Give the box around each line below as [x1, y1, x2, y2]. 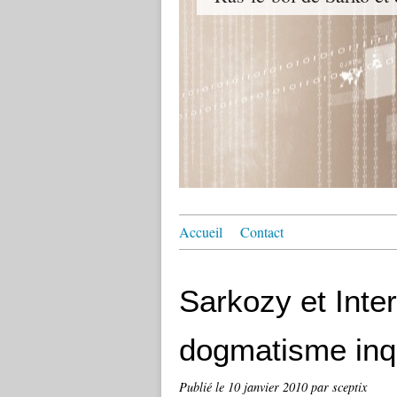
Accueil [179, 222, 222, 241]
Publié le [179, 378, 228, 395]
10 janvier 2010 [228, 378, 311, 395]
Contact [240, 222, 284, 241]
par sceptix [311, 378, 367, 395]
